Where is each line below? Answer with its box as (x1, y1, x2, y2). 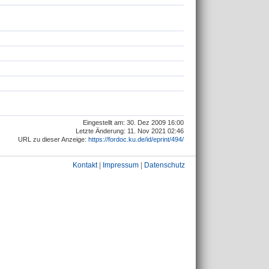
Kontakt (73, 161, 97, 169)
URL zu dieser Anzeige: (18, 136, 88, 144)
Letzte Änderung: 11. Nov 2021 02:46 (76, 127, 184, 135)
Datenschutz (144, 161, 185, 169)
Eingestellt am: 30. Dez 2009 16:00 (83, 119, 184, 127)
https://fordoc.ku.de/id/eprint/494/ (88, 136, 184, 144)
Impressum (103, 161, 139, 169)
